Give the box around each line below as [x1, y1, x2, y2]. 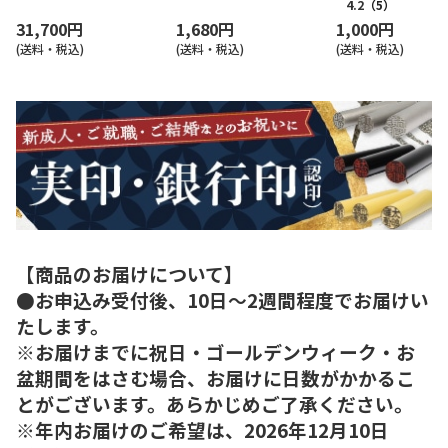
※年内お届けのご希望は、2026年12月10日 [16, 415, 389, 443]
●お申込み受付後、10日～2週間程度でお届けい [16, 285, 429, 313]
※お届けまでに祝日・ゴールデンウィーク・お [16, 337, 415, 365]
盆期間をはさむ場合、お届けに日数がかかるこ [16, 363, 415, 391]
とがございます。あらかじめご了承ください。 [16, 389, 413, 417]
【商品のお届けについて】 [16, 259, 243, 287]
